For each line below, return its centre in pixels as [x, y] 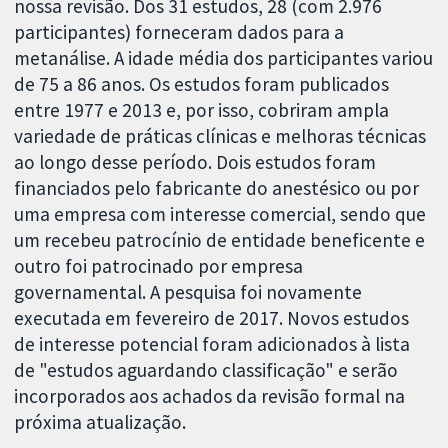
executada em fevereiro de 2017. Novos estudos [212, 317]
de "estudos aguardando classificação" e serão [206, 369]
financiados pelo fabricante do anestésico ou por [217, 187]
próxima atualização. [100, 421]
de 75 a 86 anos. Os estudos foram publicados [202, 83]
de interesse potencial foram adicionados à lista [212, 343]
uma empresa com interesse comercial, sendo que [220, 213]
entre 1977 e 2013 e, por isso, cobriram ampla [202, 109]
